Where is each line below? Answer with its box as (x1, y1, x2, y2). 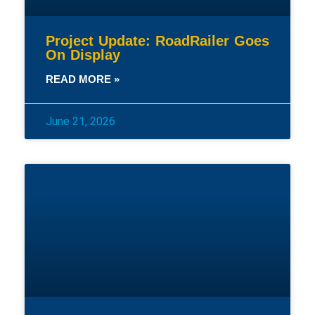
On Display (46, 47, 120, 63)
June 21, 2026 (46, 115, 115, 128)
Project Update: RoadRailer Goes (46, 33, 269, 49)
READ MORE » (46, 73, 120, 85)
